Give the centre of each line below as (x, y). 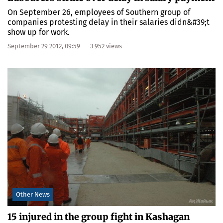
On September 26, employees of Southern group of (99, 12)
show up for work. (39, 32)
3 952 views (106, 46)
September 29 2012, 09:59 (44, 46)
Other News (33, 195)
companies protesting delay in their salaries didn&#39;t (109, 22)
